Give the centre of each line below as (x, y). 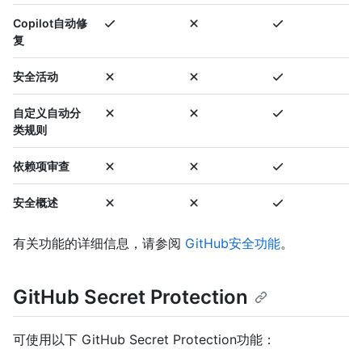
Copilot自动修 (50, 23)
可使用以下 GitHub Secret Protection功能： (144, 339)
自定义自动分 (47, 113)
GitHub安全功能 (233, 244)
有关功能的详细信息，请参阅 (99, 244)
